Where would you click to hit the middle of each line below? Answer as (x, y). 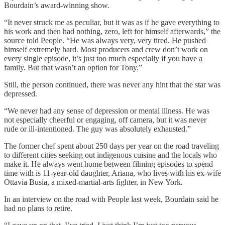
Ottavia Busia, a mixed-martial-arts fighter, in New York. (93, 182)
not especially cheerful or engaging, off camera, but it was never (105, 120)
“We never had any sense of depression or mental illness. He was (107, 110)
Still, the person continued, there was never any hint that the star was (112, 84)
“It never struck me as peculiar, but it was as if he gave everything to (112, 22)
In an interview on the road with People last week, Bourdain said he (111, 199)
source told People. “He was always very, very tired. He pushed (105, 40)
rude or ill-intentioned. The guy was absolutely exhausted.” (97, 129)
